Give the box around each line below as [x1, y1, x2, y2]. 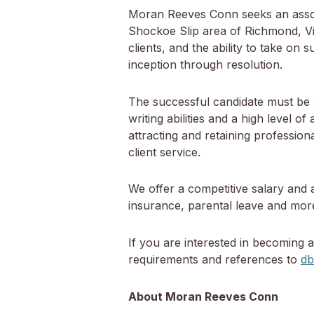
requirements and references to [128, 252, 301, 267]
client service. [128, 144, 200, 159]
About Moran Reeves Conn [128, 289, 278, 303]
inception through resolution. [128, 57, 286, 71]
